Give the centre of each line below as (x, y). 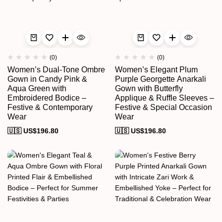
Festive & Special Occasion (163, 107)
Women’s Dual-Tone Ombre (56, 70)
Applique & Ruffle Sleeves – (164, 98)
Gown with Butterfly (149, 88)
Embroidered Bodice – (47, 98)
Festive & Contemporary (50, 107)
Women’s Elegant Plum (156, 70)
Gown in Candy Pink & (47, 79)
